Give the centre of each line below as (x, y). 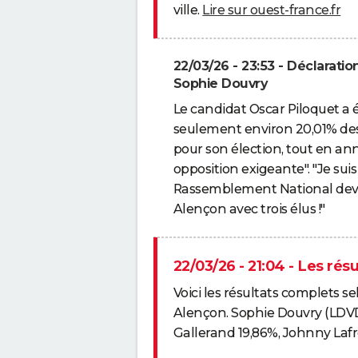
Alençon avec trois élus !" (249, 209)
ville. (188, 10)
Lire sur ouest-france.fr (272, 10)
